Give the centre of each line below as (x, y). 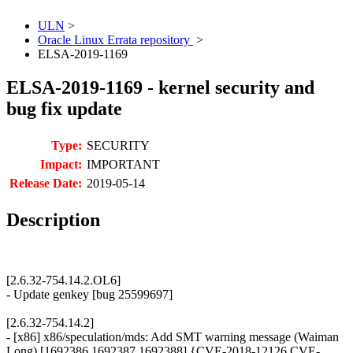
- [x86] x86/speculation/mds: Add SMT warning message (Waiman (173, 337)
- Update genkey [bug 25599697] (89, 295)
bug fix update (64, 109)
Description (53, 220)
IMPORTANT (123, 165)
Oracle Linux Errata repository (115, 40)
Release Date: (46, 184)
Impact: (61, 165)
